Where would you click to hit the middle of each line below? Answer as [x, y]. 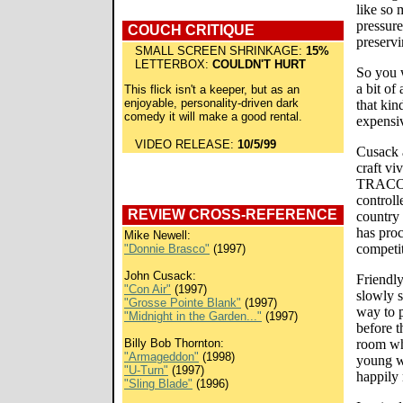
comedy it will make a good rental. [213, 116]
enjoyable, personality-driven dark [211, 103]
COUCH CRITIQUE [191, 30]
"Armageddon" [161, 357]
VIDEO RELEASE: [181, 144]
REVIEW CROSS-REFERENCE [233, 215]
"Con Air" [148, 289]
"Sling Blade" [158, 384]
